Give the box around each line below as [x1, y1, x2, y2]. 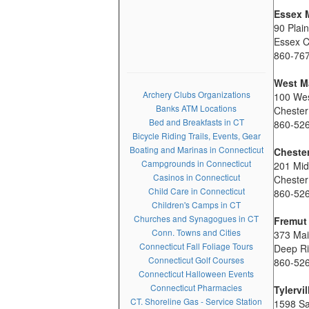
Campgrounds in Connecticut [141, 157, 251, 169]
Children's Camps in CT [152, 199, 241, 210]
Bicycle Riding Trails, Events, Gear [132, 130, 261, 141]
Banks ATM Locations [156, 102, 237, 114]
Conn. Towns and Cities [152, 226, 241, 238]
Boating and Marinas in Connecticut [129, 143, 263, 155]
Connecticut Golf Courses [148, 254, 244, 266]
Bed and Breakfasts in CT [148, 116, 244, 128]
